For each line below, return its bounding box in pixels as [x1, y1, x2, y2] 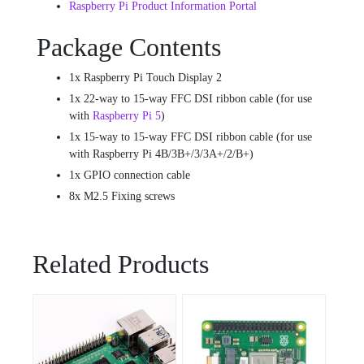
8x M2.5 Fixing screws [69, 190, 175, 203]
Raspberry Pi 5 [93, 110, 161, 123]
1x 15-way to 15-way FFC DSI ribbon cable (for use [69, 131, 312, 144]
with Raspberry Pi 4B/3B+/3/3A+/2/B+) [69, 148, 253, 161]
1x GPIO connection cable [69, 169, 190, 182]
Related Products [32, 249, 209, 279]
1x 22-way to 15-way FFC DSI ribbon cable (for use [69, 93, 312, 106]
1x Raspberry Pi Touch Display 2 [69, 71, 222, 84]
